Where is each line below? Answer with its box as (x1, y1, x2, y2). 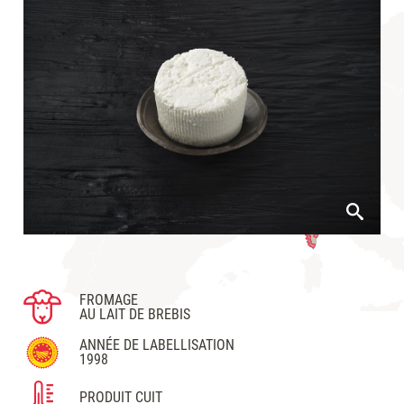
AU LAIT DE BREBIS (79, 305, 191, 323)
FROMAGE (79, 290, 139, 308)
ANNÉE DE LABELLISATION (79, 336, 235, 354)
